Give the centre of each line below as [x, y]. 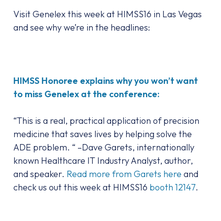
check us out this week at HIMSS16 [81, 187]
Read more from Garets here [124, 174]
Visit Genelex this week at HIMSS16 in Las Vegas [107, 14]
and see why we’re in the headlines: [81, 27]
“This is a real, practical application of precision [106, 121]
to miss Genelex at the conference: [86, 94]
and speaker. [40, 174]
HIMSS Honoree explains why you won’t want [105, 81]
